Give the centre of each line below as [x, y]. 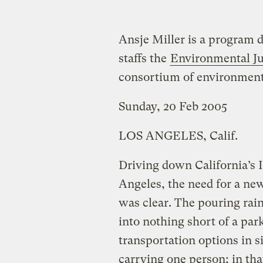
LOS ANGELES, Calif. [178, 136]
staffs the [144, 58]
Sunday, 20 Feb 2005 [173, 106]
